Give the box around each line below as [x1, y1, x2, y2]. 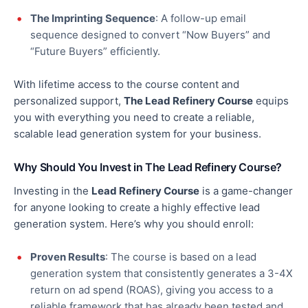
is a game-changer [199, 184, 293, 198]
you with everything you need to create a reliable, [14, 111, 254, 124]
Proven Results [30, 250, 105, 264]
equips [253, 94, 289, 108]
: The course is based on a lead [105, 250, 256, 264]
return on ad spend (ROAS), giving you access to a [30, 283, 273, 297]
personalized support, [14, 94, 124, 108]
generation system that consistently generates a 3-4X [30, 267, 293, 280]
